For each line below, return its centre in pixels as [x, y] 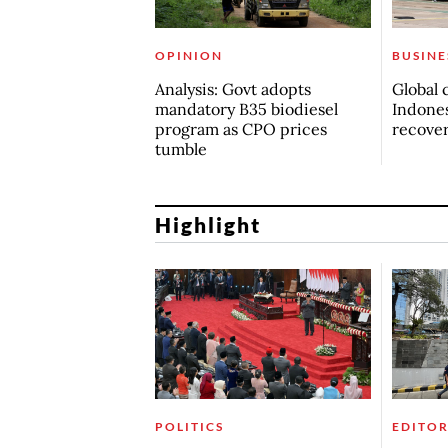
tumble [180, 149]
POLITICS [189, 426]
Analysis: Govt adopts [232, 89]
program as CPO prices [240, 129]
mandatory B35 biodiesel [246, 109]
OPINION [188, 56]
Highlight [208, 224]
